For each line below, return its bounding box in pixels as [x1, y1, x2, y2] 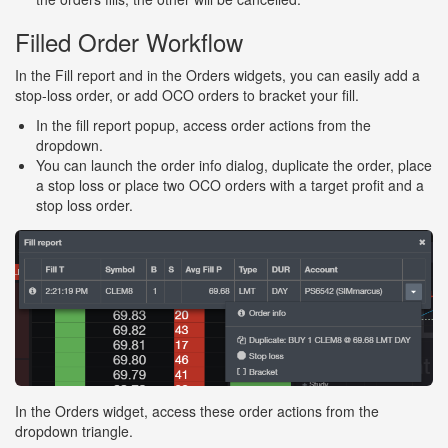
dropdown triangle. [15, 420, 133, 441]
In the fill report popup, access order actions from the [36, 115, 371, 136]
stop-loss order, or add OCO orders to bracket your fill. [15, 85, 359, 106]
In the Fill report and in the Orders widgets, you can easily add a [15, 65, 420, 86]
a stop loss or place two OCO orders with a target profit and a [36, 175, 424, 196]
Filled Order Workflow [15, 24, 243, 60]
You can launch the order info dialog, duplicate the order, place [36, 155, 432, 176]
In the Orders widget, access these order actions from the [15, 400, 379, 421]
